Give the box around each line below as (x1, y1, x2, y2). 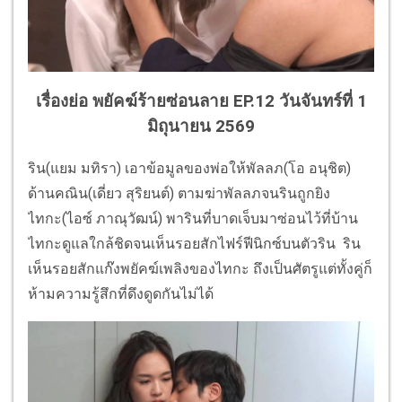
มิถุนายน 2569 (147, 117, 255, 137)
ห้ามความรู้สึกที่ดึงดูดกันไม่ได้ (28, 284, 214, 302)
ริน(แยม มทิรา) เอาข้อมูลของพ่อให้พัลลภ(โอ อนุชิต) (28, 159, 351, 177)
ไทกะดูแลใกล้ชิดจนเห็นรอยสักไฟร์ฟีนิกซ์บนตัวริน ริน (28, 234, 361, 252)
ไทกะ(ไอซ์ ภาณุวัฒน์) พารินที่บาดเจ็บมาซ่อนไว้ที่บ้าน (28, 209, 358, 227)
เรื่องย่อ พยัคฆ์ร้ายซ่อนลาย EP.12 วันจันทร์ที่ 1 (35, 92, 367, 112)
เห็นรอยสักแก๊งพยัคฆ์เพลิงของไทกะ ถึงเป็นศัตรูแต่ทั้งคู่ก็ (28, 259, 372, 277)
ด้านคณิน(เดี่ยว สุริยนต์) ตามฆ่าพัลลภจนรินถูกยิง (28, 184, 330, 202)
